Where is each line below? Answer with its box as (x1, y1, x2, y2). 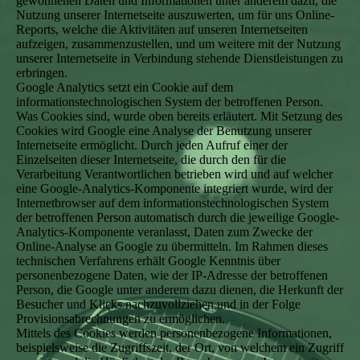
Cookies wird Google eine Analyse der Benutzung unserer (16, 124, 312, 137)
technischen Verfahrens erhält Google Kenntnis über (16, 254, 280, 268)
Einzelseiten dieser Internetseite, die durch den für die (16, 153, 286, 166)
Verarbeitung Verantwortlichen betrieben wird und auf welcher (16, 167, 333, 181)
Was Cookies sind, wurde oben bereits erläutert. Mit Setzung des (16, 109, 342, 123)
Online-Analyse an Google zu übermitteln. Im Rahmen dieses (16, 239, 328, 253)
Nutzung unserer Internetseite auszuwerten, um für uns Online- (16, 8, 334, 22)
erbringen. (16, 66, 67, 80)
